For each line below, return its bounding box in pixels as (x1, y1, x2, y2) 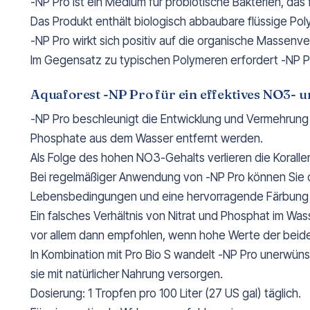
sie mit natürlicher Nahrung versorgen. (30, 267, 223, 282)
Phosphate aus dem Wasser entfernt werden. (30, 131, 263, 146)
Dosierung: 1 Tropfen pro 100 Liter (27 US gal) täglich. (30, 286, 301, 301)
